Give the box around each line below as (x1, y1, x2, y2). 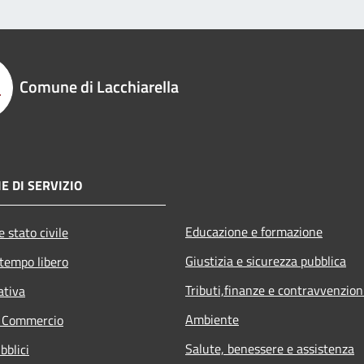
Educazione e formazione (185, 221, 323, 241)
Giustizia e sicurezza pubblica (185, 250, 346, 271)
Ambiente (185, 309, 239, 329)
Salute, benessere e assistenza (185, 338, 354, 358)
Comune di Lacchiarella (19, 73, 179, 99)
